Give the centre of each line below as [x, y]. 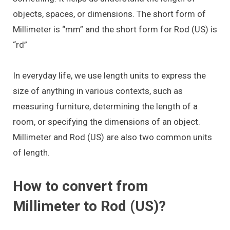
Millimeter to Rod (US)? [89, 206]
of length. [31, 153]
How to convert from [81, 186]
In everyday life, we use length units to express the [109, 76]
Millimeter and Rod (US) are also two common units [112, 137]
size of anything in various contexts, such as [98, 91]
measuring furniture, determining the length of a [105, 107]
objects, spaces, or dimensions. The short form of [109, 14]
